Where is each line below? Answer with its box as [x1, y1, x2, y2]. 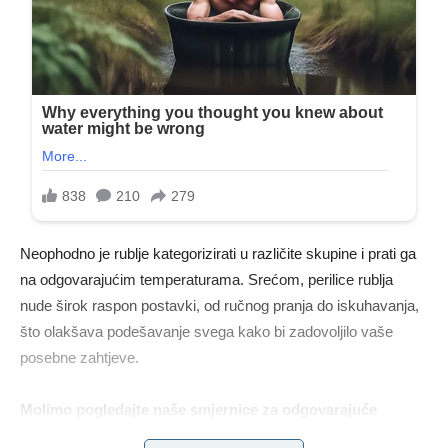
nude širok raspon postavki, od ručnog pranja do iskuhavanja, [20, 297, 419, 315]
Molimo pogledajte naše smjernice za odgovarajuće [20, 401, 377, 419]
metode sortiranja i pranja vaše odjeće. [20, 427, 289, 445]
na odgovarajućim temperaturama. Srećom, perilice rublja [20, 271, 393, 289]
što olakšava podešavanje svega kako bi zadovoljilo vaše [20, 323, 393, 341]
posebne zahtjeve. [20, 349, 139, 367]
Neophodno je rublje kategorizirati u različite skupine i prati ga [20, 245, 416, 263]
